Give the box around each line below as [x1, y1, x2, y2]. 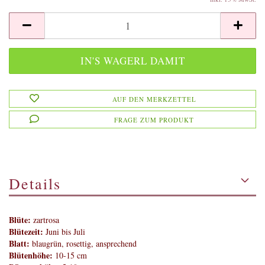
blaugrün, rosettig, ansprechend [30, 238, 137, 249]
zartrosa [31, 214, 59, 225]
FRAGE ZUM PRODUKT [114, 115, 195, 124]
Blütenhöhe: [9, 249, 53, 261]
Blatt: [9, 237, 30, 250]
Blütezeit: [9, 225, 43, 238]
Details [9, 173, 62, 193]
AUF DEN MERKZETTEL [112, 95, 196, 104]
